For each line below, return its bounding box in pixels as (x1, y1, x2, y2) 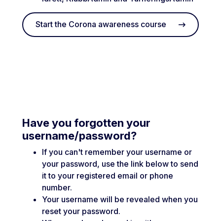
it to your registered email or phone (42, 170, 173, 181)
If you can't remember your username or (42, 147, 192, 157)
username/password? (22, 129, 137, 142)
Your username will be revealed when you (42, 194, 198, 204)
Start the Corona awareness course (36, 19, 166, 30)
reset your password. (42, 206, 120, 216)
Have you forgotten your (22, 116, 150, 129)
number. (42, 182, 72, 192)
